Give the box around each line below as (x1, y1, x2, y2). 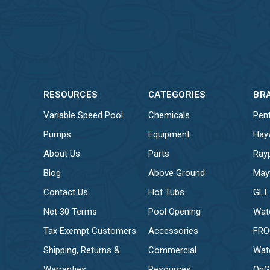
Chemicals (148, 109, 190, 121)
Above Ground (148, 167, 206, 178)
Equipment (148, 128, 190, 140)
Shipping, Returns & (43, 244, 120, 256)
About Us (43, 148, 80, 159)
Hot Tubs (148, 186, 185, 198)
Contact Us (43, 186, 88, 198)
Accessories (148, 225, 199, 236)
